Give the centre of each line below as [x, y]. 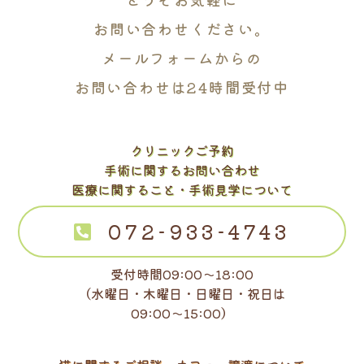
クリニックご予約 [182, 150]
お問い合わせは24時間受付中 [182, 87]
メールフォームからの [182, 57]
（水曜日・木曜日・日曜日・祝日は [182, 293]
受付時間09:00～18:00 [182, 273]
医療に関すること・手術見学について [182, 189]
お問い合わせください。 [182, 28]
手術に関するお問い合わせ [182, 169]
